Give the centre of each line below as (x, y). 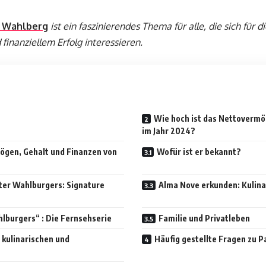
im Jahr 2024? (169, 131)
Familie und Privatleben (204, 218)
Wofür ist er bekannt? (199, 152)
